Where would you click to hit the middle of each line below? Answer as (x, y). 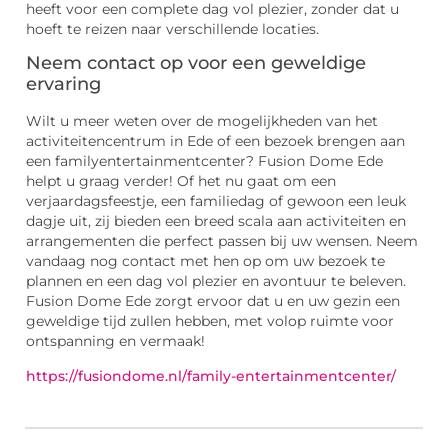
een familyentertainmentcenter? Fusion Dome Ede (204, 161)
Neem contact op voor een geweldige (196, 63)
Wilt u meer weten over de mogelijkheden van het (202, 121)
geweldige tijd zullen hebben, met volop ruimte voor (210, 321)
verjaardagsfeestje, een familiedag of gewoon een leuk (216, 201)
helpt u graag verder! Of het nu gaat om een (181, 181)
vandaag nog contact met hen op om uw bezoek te (205, 261)
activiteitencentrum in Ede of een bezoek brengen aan (215, 141)
